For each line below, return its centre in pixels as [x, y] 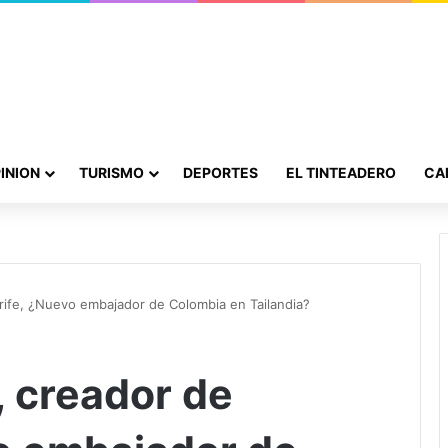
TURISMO [111, 172]
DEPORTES [220, 172]
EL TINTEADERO [341, 172]
